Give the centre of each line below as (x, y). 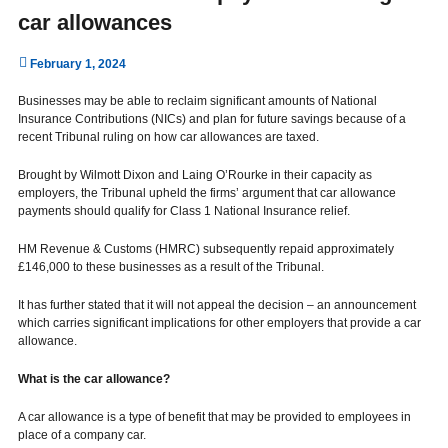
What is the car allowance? (94, 379)
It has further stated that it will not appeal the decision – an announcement (217, 305)
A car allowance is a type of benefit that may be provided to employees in (214, 417)
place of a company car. (82, 435)
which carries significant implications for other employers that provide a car (219, 323)
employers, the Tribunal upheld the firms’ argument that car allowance (207, 193)
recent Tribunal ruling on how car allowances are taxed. (168, 137)
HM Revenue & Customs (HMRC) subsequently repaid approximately (206, 249)
